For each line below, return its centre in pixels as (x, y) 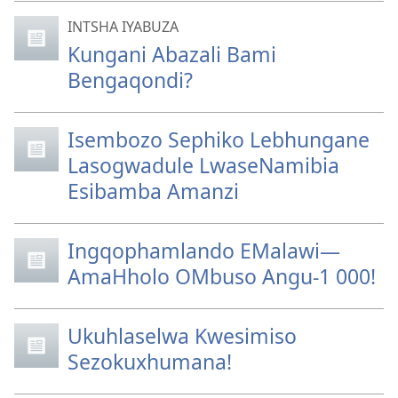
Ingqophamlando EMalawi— (204, 250)
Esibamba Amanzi (153, 191)
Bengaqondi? (130, 80)
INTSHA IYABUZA (123, 26)
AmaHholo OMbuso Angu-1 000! (222, 276)
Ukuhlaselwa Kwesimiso (182, 335)
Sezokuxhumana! (150, 361)
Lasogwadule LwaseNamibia (203, 165)
